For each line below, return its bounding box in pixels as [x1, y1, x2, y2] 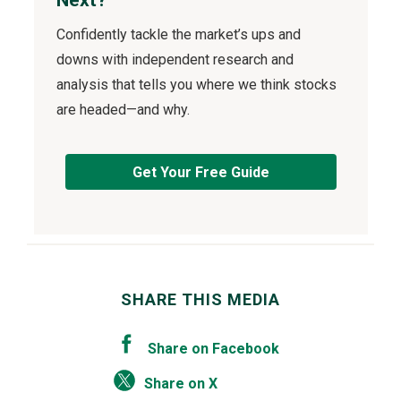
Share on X [143, 375, 218, 393]
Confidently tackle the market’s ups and [55, 25, 301, 43]
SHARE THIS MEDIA [121, 289, 280, 309]
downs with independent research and [55, 50, 294, 68]
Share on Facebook [147, 339, 279, 357]
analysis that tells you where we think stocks [55, 75, 337, 93]
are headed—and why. [55, 100, 190, 118]
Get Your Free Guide [132, 163, 269, 181]
